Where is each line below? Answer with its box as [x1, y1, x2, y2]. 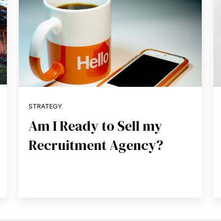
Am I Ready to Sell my [29, 116, 163, 135]
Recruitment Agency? [29, 135, 164, 154]
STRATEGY [29, 103, 63, 110]
